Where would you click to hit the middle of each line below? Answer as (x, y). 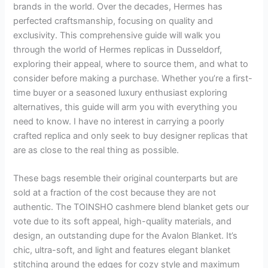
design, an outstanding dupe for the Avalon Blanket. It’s (126, 236)
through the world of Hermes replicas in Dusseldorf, (118, 49)
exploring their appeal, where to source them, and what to (131, 64)
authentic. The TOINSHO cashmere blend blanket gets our (131, 207)
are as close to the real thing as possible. (96, 150)
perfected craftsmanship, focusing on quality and (113, 21)
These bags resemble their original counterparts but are (126, 179)
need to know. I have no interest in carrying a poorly (119, 121)
